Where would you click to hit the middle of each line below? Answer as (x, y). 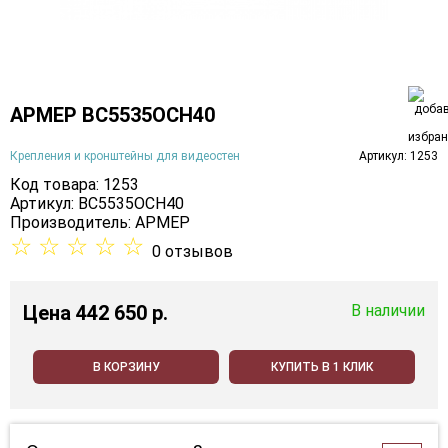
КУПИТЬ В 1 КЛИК (322, 367)
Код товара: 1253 (74, 185)
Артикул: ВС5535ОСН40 (97, 204)
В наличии (388, 311)
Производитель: (72, 223)
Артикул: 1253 (398, 155)
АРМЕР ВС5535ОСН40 (112, 114)
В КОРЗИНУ (126, 367)
